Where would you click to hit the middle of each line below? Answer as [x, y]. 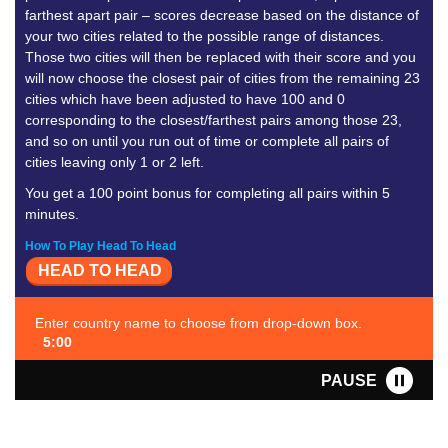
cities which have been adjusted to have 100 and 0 [185, 99]
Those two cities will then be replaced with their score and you [220, 57]
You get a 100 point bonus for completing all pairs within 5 [207, 193]
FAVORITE [337, 414]
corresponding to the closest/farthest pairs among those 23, [213, 120]
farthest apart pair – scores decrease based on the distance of [222, 15]
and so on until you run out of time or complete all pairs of [207, 141]
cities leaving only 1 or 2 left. [114, 162]
